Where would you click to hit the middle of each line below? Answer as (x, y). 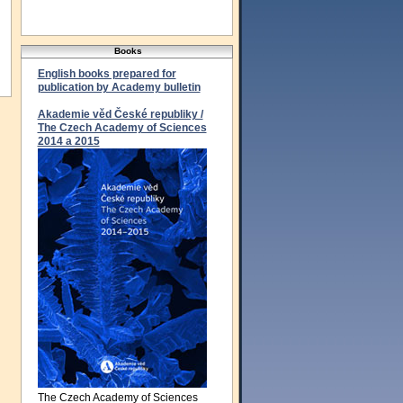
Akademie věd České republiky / (120, 114)
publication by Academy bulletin (119, 87)
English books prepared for (107, 74)
